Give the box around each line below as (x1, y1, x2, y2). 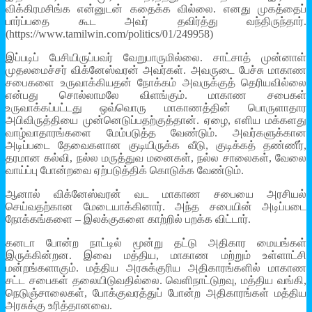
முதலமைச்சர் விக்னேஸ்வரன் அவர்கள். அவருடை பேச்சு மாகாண (6, 64, 306, 77)
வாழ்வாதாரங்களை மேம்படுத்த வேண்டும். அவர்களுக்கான (6, 127, 306, 139)
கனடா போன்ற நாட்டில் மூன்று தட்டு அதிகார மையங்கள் (6, 237, 306, 249)
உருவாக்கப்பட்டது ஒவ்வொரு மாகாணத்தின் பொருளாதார (6, 102, 306, 114)
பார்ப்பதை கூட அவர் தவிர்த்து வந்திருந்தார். (6, 15, 306, 28)
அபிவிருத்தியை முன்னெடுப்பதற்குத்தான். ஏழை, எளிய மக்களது (6, 114, 306, 127)
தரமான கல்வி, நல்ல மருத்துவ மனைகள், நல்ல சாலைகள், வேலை (6, 152, 306, 164)
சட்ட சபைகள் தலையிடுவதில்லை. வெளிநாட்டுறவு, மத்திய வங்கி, (6, 274, 306, 287)
